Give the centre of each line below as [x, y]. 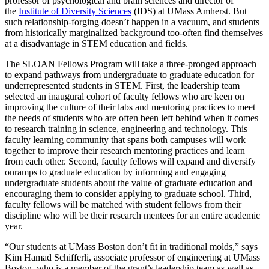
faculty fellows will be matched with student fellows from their [123, 204]
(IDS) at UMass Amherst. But [189, 11]
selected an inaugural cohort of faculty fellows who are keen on [125, 96]
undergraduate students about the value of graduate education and [128, 183]
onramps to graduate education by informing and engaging [115, 172]
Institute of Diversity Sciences [75, 11]
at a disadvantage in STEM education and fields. [98, 43]
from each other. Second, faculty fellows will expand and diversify [130, 161]
